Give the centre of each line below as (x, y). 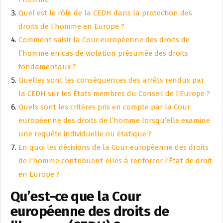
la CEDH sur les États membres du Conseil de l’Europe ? (114, 94)
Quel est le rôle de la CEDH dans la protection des (105, 13)
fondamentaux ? (47, 67)
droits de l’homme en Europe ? (71, 27)
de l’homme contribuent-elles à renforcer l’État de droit (115, 161)
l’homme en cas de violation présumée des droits (103, 54)
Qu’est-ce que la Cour (76, 197)
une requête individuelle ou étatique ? (85, 134)
